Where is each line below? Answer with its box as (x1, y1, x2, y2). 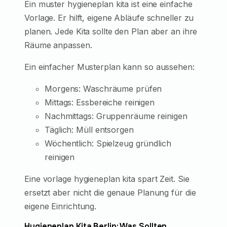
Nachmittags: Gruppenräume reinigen (45, 110, 187, 121)
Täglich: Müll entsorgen (45, 124, 134, 135)
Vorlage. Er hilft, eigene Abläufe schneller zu (24, 12, 194, 23)
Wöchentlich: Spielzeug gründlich (45, 138, 171, 148)
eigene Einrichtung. (24, 201, 97, 211)
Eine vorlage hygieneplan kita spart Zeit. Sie (24, 173, 190, 184)
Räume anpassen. (24, 40, 92, 50)
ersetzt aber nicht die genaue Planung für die (24, 187, 196, 198)
